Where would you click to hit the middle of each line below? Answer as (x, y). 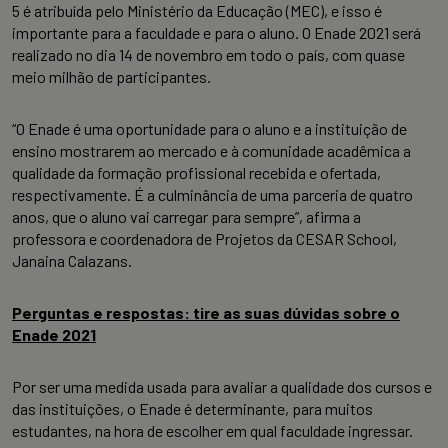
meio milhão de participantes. (111, 77)
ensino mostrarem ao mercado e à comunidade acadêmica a (211, 151)
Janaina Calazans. (72, 261)
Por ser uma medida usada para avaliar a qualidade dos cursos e (222, 387)
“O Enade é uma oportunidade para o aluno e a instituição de (209, 129)
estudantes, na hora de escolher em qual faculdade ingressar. (212, 431)
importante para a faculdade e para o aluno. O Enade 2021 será (216, 33)
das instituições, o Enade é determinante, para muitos (192, 409)
